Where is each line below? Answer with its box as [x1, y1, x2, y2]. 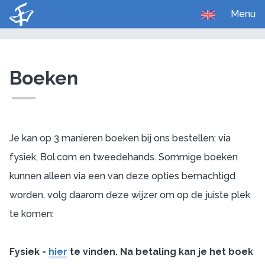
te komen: [9, 208, 54, 219]
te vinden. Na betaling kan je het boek [67, 246, 253, 257]
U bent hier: [9, 20, 53, 28]
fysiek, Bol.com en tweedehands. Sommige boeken [9, 151, 238, 163]
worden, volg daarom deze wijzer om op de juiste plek [9, 189, 250, 201]
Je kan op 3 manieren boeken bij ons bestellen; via [9, 132, 231, 144]
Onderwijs [92, 20, 130, 28]
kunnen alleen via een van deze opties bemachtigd [9, 170, 235, 182]
